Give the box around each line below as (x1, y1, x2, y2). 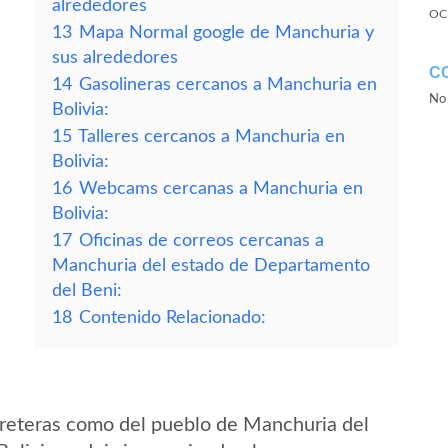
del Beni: (52, 282, 122, 299)
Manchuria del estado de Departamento (52, 257, 370, 274)
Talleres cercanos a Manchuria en (78, 128, 345, 145)
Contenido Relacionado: (79, 309, 266, 326)
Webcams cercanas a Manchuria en (79, 180, 363, 197)
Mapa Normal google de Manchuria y (79, 24, 374, 41)
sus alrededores (52, 49, 178, 66)
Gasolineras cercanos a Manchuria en (79, 76, 377, 93)
